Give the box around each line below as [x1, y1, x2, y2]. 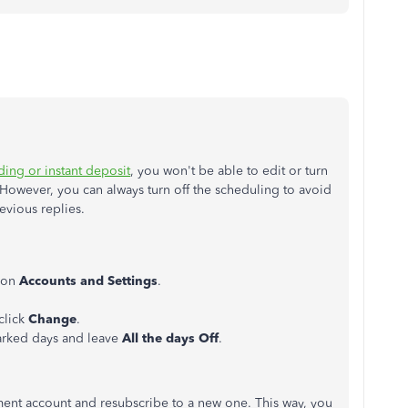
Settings [107, 273, 158, 289]
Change [28, 311, 76, 327]
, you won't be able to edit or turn [130, 163, 328, 178]
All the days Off [122, 331, 219, 346]
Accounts [19, 273, 76, 289]
